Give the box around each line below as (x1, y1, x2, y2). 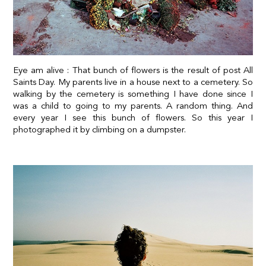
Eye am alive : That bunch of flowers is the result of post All (13, 64, 253, 75)
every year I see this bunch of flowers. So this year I (13, 112, 253, 123)
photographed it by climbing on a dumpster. (13, 123, 186, 135)
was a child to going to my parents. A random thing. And (13, 100, 253, 111)
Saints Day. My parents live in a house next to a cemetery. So (13, 76, 253, 87)
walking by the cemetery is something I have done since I (13, 88, 253, 99)
